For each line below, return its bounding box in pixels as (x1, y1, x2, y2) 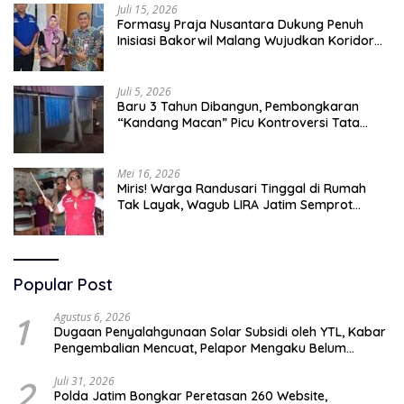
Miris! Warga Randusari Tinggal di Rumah (117, 180, 366, 197)
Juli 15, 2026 (117, 2, 178, 18)
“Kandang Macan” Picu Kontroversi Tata (117, 115, 360, 132)
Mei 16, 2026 (117, 166, 180, 182)
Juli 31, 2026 (54, 373, 115, 390)
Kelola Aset (117, 131, 184, 148)
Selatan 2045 (117, 49, 196, 66)
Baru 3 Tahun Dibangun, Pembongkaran (117, 98, 359, 115)
